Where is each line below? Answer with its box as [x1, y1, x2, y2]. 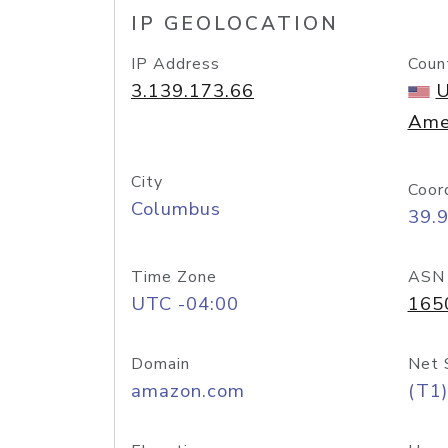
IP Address [131, 53, 220, 75]
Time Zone [131, 266, 217, 288]
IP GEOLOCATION [131, 11, 339, 37]
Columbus [131, 196, 221, 222]
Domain [131, 353, 190, 375]
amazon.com [131, 378, 245, 404]
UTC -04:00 [131, 291, 239, 317]
